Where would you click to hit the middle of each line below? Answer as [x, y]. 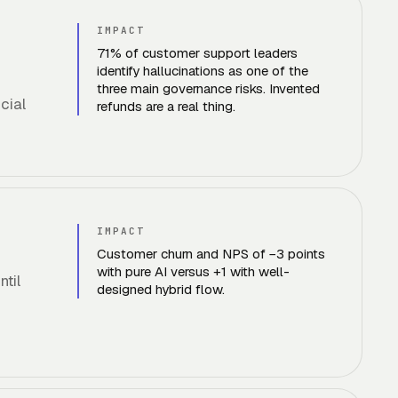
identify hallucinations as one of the [203, 71]
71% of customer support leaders [197, 53]
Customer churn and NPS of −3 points [211, 254]
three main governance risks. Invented [208, 88]
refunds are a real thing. [166, 106]
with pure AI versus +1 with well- [193, 271]
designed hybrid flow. [161, 289]
